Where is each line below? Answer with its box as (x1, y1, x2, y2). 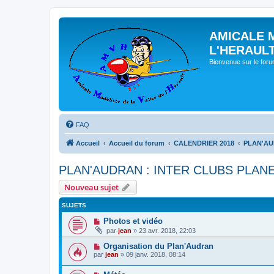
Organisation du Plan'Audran (103, 242, 213, 251)
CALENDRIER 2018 (174, 139, 234, 147)
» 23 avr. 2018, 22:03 (131, 227, 196, 234)
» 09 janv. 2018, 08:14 (119, 251, 185, 258)
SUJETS (62, 202, 86, 209)
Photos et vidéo (103, 217, 163, 226)
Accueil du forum (109, 139, 165, 147)
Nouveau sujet (64, 182, 119, 193)
